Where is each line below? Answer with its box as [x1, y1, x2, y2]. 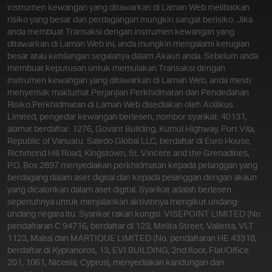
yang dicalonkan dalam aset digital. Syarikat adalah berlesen [7, 186, 231, 195]
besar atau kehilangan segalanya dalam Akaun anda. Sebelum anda [7, 52, 258, 61]
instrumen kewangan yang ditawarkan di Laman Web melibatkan [7, 4, 250, 13]
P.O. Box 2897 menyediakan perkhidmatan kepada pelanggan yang [7, 161, 257, 171]
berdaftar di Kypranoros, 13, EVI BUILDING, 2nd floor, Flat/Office [7, 246, 249, 256]
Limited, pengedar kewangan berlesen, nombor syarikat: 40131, [7, 113, 247, 122]
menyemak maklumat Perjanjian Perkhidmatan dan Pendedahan [7, 89, 249, 98]
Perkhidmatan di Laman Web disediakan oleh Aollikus [32, 101, 233, 110]
